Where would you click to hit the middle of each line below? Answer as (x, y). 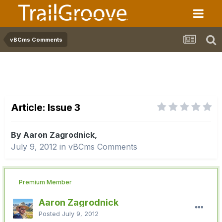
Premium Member (45, 182)
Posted (50, 213)
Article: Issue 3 (46, 108)
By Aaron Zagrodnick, (54, 135)
